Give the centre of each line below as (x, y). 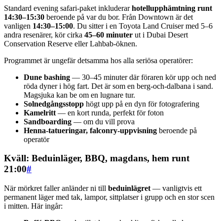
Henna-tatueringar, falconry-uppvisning (90, 130)
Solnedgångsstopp (54, 104)
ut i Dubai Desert (160, 35)
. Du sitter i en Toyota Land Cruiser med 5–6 (143, 26)
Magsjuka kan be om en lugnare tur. (79, 95)
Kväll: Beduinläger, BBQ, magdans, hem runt (97, 158)
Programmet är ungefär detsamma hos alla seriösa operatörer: (98, 60)
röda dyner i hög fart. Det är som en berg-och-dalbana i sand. (118, 86)
